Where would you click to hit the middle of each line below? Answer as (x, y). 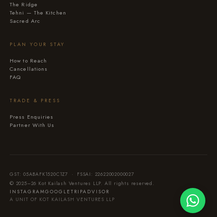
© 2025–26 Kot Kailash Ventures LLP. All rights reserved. (82, 183)
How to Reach (29, 61)
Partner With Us (32, 125)
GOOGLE (58, 192)
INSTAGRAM (27, 192)
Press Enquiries (32, 117)
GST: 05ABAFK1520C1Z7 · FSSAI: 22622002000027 (72, 174)
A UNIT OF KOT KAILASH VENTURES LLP (62, 199)
